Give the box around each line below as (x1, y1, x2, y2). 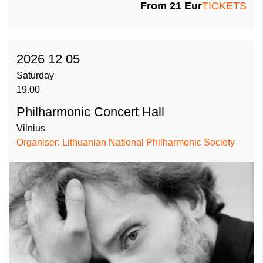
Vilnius (16, 123, 45, 133)
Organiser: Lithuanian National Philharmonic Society (16, 137, 235, 147)
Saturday (16, 70, 54, 80)
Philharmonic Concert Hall (16, 104, 164, 119)
